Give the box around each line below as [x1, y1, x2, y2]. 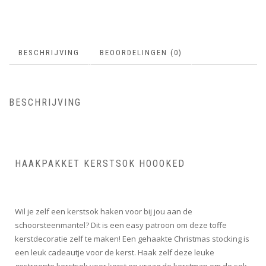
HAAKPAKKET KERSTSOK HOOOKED [15, 157, 185, 169]
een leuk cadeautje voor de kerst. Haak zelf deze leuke [15, 246, 214, 258]
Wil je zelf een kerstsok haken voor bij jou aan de [15, 205, 192, 217]
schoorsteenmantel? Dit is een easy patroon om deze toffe [15, 219, 227, 230]
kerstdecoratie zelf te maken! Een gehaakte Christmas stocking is [15, 233, 249, 244]
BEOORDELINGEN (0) [100, 48, 182, 58]
